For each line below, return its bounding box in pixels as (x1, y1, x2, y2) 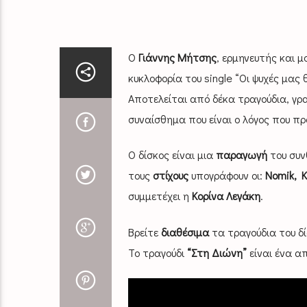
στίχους (152, 168, 188, 183)
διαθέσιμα (158, 224, 209, 239)
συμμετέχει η (127, 188, 192, 204)
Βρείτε (127, 224, 158, 239)
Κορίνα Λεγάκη (191, 188, 260, 204)
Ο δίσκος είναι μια (127, 147, 216, 162)
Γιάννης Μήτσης (138, 49, 217, 64)
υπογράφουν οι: (188, 168, 265, 183)
